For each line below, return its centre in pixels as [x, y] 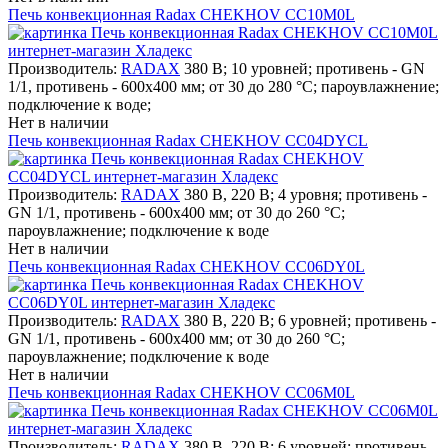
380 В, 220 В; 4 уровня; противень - [305, 194]
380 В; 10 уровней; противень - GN [304, 68]
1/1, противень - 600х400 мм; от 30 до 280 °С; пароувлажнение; [223, 86]
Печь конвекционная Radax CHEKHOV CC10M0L [181, 14]
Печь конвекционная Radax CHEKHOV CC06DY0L [186, 266]
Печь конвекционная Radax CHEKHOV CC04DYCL [188, 140]
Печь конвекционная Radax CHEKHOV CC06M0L [181, 392]
